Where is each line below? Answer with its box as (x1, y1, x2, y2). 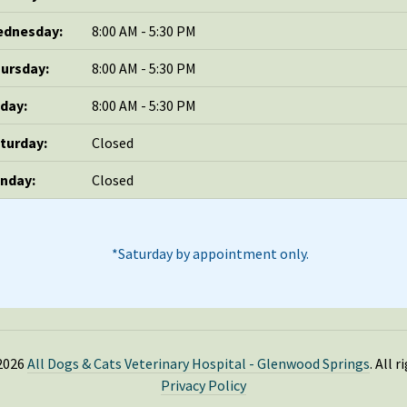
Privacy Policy (161, 375, 246, 394)
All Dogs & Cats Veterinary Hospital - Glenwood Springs (26, 353, 370, 372)
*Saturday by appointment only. (111, 243, 309, 263)
